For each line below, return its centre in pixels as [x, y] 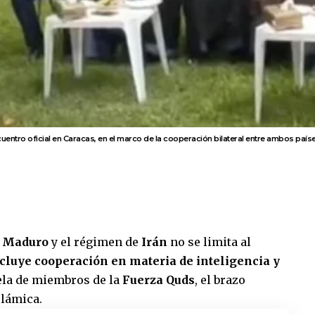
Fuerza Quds [159, 280]
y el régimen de [96, 242]
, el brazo [220, 280]
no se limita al [209, 242]
